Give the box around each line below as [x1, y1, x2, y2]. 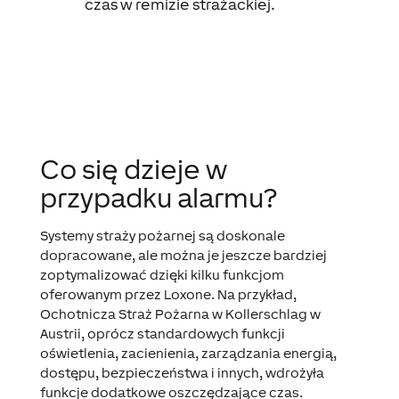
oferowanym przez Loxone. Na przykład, [39, 287, 297, 302]
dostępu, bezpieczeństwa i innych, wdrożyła [39, 365, 324, 380]
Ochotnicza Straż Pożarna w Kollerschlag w [39, 306, 321, 322]
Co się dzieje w [39, 154, 227, 184]
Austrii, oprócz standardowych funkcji [39, 326, 285, 341]
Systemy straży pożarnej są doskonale [39, 228, 285, 243]
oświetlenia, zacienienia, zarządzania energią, [39, 346, 337, 361]
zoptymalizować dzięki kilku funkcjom [39, 267, 284, 282]
